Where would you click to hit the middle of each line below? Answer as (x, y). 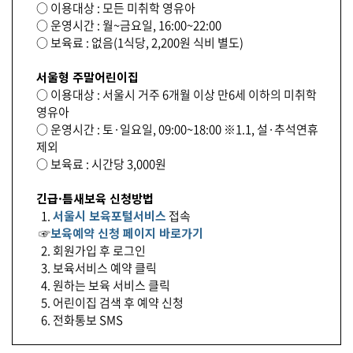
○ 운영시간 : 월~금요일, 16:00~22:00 (129, 25)
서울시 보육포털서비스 (110, 216)
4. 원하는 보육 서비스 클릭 (103, 285)
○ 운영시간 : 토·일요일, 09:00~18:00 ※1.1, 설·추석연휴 (177, 129)
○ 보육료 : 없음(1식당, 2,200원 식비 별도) (140, 43)
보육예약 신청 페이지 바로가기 (127, 233)
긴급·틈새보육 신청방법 (95, 198)
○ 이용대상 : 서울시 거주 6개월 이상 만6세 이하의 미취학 (176, 95)
